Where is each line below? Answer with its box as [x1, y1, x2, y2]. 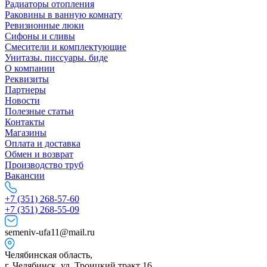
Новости [5, 95, 40, 105]
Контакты [5, 116, 45, 127]
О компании [5, 63, 55, 73]
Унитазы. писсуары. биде [5, 52, 108, 63]
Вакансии [5, 170, 45, 181]
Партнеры [5, 84, 46, 95]
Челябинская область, [5, 249, 92, 260]
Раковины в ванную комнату [5, 9, 122, 20]
